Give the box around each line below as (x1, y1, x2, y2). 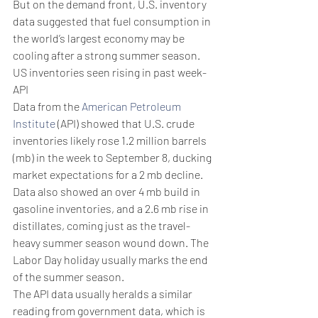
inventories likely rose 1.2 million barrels (13, 133, 209, 148)
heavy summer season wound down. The (13, 236, 211, 250)
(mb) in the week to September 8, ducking (13, 150, 214, 165)
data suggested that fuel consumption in (13, 14, 213, 28)
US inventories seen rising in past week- (13, 65, 209, 79)
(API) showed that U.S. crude (55, 116, 197, 131)
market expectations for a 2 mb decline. (13, 168, 203, 182)
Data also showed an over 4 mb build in (13, 185, 202, 199)
